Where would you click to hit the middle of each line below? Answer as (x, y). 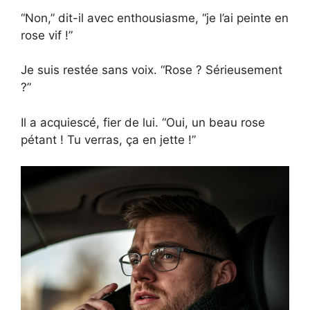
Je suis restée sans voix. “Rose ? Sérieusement (152, 70)
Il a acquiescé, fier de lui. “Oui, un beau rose (143, 122)
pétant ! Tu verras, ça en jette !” (108, 139)
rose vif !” (47, 35)
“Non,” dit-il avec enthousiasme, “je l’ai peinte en (155, 18)
